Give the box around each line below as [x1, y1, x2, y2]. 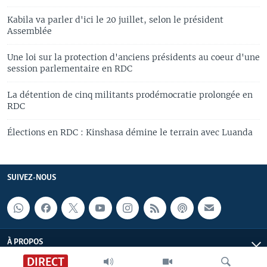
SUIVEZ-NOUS [7, 173, 56, 182]
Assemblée [7, 25, 52, 36]
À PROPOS [7, 238, 43, 247]
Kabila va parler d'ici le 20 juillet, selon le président [7, 14, 223, 25]
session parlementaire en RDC [7, 63, 132, 74]
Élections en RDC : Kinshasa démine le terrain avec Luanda [7, 126, 253, 138]
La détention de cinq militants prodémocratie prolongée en [7, 89, 253, 100]
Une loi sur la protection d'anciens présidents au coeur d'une [7, 51, 260, 63]
